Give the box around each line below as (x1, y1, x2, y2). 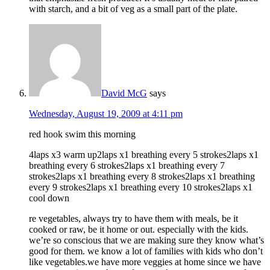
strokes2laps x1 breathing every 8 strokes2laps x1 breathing (29, 171, 255, 182)
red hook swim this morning (29, 129, 136, 140)
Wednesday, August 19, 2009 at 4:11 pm (29, 108, 183, 119)
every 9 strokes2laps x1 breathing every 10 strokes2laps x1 (29, 182, 253, 193)
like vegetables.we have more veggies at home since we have (29, 257, 261, 268)
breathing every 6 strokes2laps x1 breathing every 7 (29, 160, 225, 171)
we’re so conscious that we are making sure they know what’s (29, 235, 264, 246)
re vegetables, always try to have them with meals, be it (29, 213, 238, 224)
